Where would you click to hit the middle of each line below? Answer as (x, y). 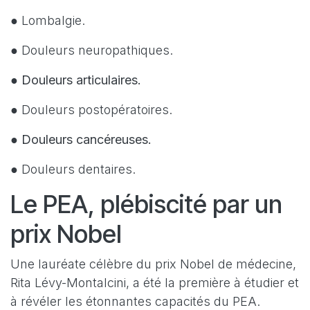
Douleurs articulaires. (81, 80)
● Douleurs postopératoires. (91, 110)
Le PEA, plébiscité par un (146, 204)
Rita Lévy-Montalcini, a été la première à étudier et (155, 283)
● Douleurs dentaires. (73, 170)
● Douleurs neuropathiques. (92, 51)
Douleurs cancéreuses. (86, 140)
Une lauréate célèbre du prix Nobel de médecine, (153, 264)
